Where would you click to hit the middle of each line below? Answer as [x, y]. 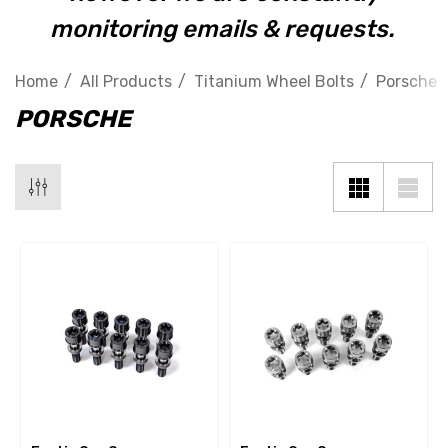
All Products [126, 81]
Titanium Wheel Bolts [274, 81]
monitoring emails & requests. [224, 29]
